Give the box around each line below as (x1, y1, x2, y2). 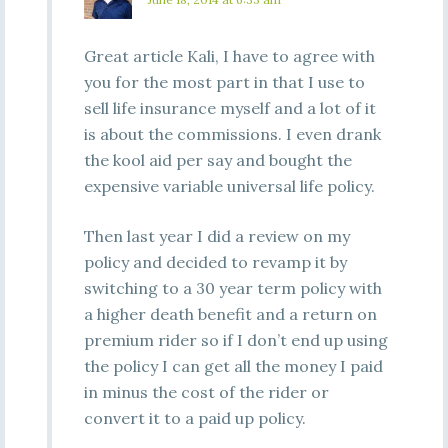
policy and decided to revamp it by (83, 252, 347, 272)
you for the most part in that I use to (83, 72, 365, 92)
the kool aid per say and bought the (83, 150, 352, 170)
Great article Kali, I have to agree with (83, 46, 375, 66)
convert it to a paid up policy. (83, 408, 306, 428)
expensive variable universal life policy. (83, 176, 375, 196)
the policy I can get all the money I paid (83, 356, 383, 376)
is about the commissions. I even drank (83, 124, 381, 144)
